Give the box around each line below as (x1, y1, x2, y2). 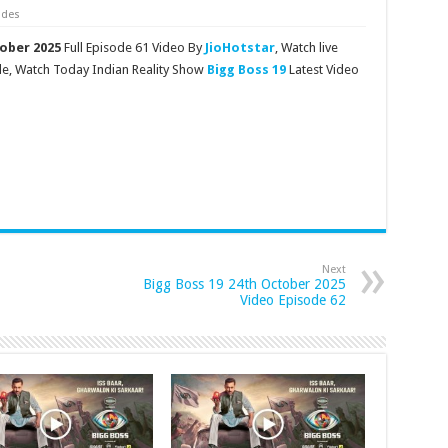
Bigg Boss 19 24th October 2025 (142, 276, 346, 292)
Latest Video (285, 62, 359, 77)
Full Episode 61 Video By (60, 40, 205, 55)
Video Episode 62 (239, 292, 346, 308)
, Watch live (274, 40, 338, 55)
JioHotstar (204, 40, 275, 55)
